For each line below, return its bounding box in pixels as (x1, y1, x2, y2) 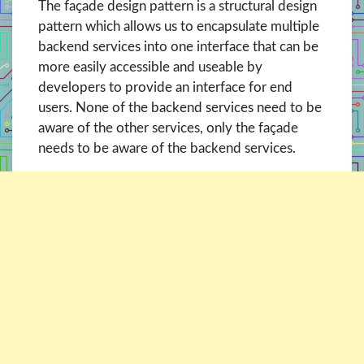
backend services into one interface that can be (38, 40, 318, 54)
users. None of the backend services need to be (38, 101, 322, 115)
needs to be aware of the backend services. (38, 141, 296, 156)
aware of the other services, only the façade (38, 121, 298, 136)
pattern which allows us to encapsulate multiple (38, 19, 319, 34)
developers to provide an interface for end (38, 80, 292, 95)
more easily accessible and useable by (38, 60, 262, 75)
